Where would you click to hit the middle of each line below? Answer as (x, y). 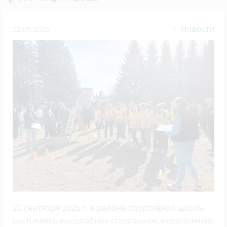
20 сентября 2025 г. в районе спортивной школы (109, 207)
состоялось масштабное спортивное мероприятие (113, 220)
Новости (198, 29)
